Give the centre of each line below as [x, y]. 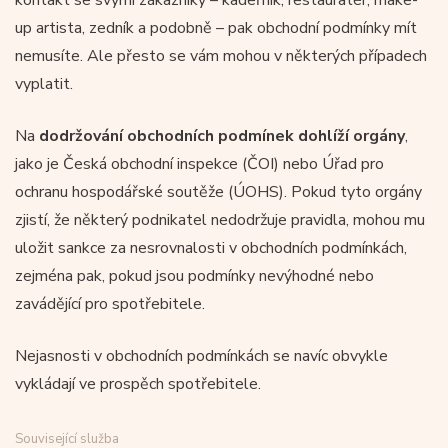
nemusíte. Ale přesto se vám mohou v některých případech [221, 55]
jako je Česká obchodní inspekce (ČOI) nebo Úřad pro [199, 163]
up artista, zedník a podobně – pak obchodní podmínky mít [216, 27]
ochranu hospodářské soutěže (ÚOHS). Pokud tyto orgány [218, 191]
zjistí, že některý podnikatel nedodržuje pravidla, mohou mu [220, 219]
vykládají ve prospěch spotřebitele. [138, 383]
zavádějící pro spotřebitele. [110, 303]
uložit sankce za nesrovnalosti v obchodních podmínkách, [211, 247]
